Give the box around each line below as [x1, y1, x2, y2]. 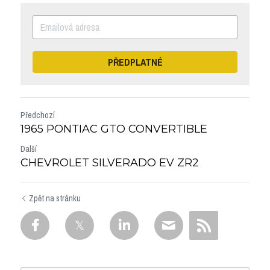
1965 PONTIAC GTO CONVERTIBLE [20, 122, 207, 136]
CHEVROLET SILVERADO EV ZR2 [20, 155, 199, 169]
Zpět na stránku [29, 192, 81, 204]
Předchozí [20, 109, 55, 121]
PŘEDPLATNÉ [107, 55, 163, 69]
